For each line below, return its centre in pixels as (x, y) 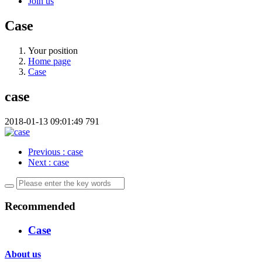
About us (23, 254)
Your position (53, 50)
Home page (49, 61)
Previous (45, 151)
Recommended (40, 206)
